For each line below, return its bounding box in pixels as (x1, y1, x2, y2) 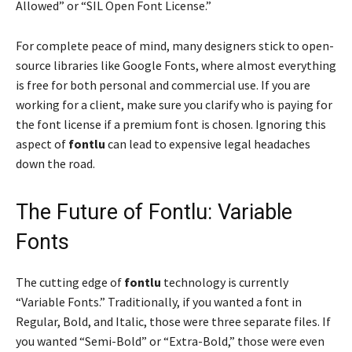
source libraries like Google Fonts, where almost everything (16, 57, 336, 74)
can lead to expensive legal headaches (105, 136, 310, 152)
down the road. (16, 156, 95, 172)
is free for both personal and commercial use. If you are (16, 77, 310, 93)
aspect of (16, 136, 68, 152)
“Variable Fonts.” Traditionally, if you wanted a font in (16, 294, 302, 310)
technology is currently (161, 274, 288, 291)
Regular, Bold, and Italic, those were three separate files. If (16, 313, 331, 330)
